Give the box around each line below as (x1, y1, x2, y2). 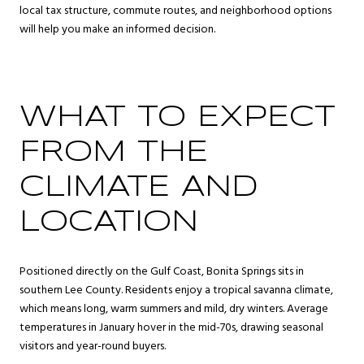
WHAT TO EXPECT (19, 103, 336, 132)
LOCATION (19, 208, 198, 236)
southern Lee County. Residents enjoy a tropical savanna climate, (19, 280, 333, 300)
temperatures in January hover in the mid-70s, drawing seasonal (19, 318, 323, 337)
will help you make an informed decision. (19, 19, 215, 39)
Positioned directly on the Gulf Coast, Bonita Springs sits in (19, 262, 304, 281)
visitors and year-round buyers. (19, 336, 166, 356)
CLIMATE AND (19, 173, 258, 201)
